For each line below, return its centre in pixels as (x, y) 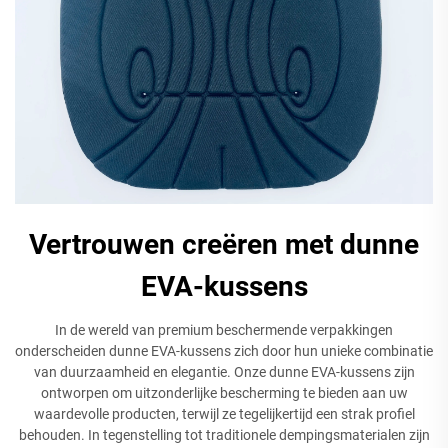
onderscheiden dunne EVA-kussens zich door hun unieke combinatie (224, 350)
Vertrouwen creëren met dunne (224, 244)
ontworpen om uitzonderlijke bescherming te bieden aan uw (224, 392)
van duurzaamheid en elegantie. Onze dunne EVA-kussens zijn (224, 371)
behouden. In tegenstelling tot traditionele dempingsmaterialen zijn (224, 434)
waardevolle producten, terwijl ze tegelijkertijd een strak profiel (224, 413)
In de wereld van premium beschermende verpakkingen (224, 329)
